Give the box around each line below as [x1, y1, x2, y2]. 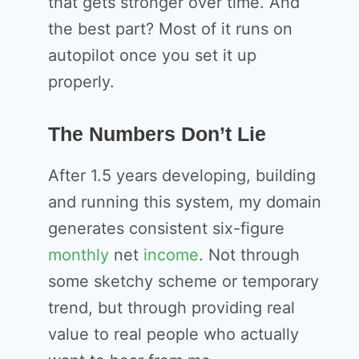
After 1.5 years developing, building [48, 166, 316, 186]
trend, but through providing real [48, 298, 295, 318]
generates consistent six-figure [48, 219, 284, 239]
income [143, 245, 199, 265]
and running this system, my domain [48, 192, 321, 212]
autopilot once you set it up [48, 46, 256, 66]
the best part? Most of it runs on [48, 19, 292, 39]
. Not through [199, 245, 300, 265]
